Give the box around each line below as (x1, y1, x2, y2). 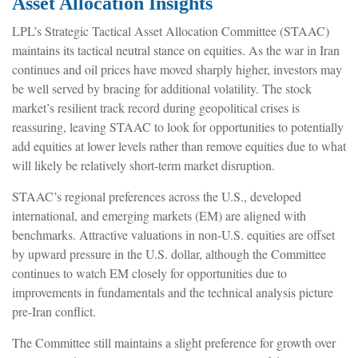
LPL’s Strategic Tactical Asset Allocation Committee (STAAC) (12, 22, 329, 39)
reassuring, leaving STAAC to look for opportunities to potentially (12, 117, 344, 135)
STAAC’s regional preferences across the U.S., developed (12, 187, 301, 205)
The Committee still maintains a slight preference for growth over (12, 333, 336, 351)
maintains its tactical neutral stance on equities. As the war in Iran (12, 41, 340, 58)
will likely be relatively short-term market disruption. (12, 156, 275, 173)
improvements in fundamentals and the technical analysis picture (12, 283, 333, 300)
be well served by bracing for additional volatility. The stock (12, 79, 312, 97)
